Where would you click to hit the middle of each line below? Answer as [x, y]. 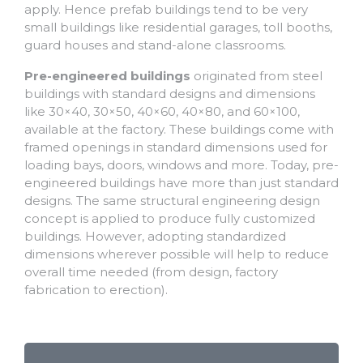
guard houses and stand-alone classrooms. [155, 45]
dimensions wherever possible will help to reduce [177, 254]
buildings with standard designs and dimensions [170, 93]
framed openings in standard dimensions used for [176, 147]
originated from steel [256, 75]
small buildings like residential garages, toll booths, [178, 27]
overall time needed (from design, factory [151, 271]
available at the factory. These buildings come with [179, 129]
